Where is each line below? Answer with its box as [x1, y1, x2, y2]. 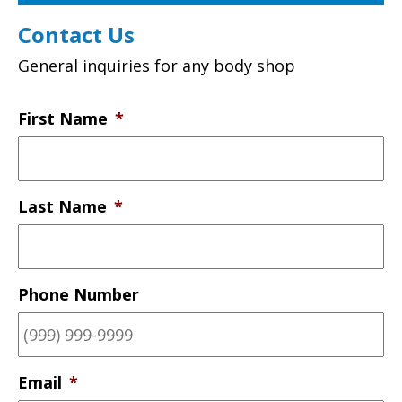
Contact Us [18, 19, 135, 49]
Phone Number [18, 283, 139, 305]
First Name [18, 107, 108, 129]
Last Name [18, 195, 107, 217]
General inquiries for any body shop [18, 54, 295, 76]
